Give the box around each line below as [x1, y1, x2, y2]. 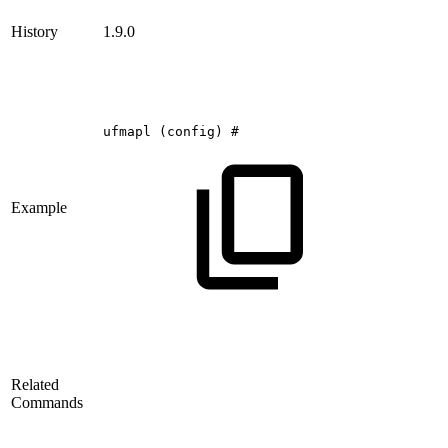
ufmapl [103, 123, 151, 139]
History [11, 22, 58, 40]
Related [11, 375, 59, 393]
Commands [11, 393, 83, 411]
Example [11, 198, 67, 216]
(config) [159, 123, 223, 139]
